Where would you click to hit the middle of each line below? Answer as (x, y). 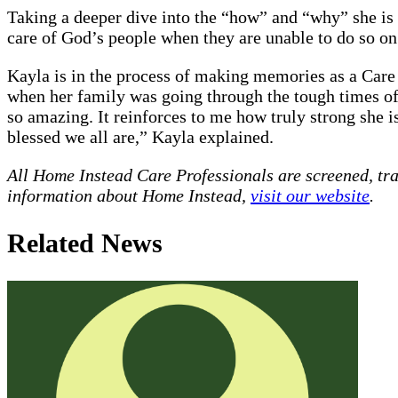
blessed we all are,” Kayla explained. (140, 137)
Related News (85, 243)
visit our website (310, 196)
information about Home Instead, (129, 196)
